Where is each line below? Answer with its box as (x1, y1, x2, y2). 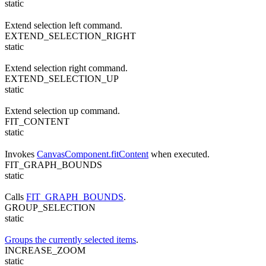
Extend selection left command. (5, 20, 122, 30)
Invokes (5, 148, 37, 159)
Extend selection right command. (5, 62, 128, 73)
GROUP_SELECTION (5, 202, 96, 213)
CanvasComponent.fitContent (37, 148, 148, 159)
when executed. (148, 148, 210, 159)
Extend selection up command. (5, 106, 120, 116)
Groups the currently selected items (5, 235, 136, 245)
